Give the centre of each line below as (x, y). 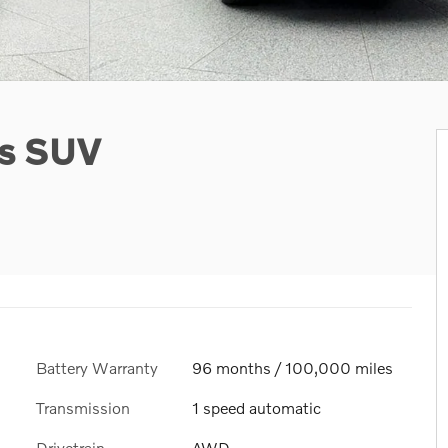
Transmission (83, 407)
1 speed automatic (256, 407)
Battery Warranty (97, 367)
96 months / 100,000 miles (292, 367)
